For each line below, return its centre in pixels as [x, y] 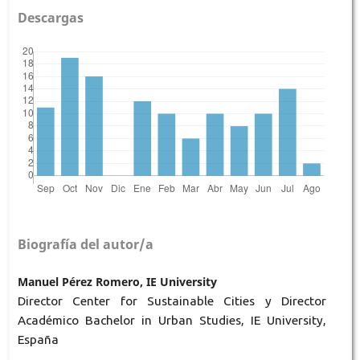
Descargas [50, 18]
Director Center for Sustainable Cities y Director [172, 301]
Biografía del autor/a [85, 245]
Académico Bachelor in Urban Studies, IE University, [172, 321]
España [38, 340]
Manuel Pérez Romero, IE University [117, 282]
